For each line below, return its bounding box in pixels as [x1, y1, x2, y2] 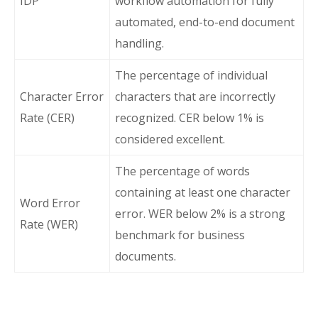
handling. [115, 35, 164, 51]
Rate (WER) [20, 216, 78, 232]
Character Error [20, 89, 104, 104]
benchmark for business [115, 227, 245, 243]
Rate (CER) [20, 110, 75, 126]
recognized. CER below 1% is [115, 110, 264, 126]
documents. [115, 248, 176, 264]
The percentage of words [115, 163, 250, 179]
